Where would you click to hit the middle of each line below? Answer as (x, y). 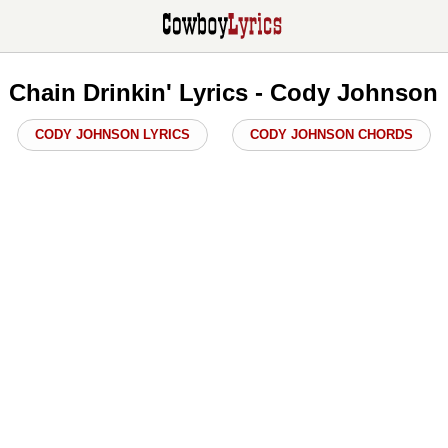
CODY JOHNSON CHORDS (331, 134)
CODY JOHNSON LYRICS (112, 134)
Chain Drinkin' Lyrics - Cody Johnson (224, 92)
